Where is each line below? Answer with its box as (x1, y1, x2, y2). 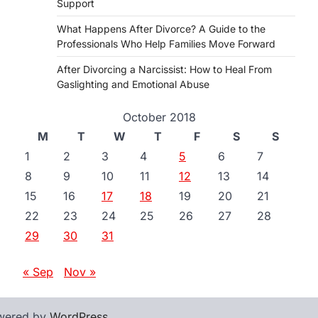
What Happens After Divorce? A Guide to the (57, 23, 265, 35)
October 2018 (122, 110, 196, 124)
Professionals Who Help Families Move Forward (57, 38, 275, 50)
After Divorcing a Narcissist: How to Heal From (57, 63, 272, 75)
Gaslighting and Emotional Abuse (57, 78, 209, 90)
